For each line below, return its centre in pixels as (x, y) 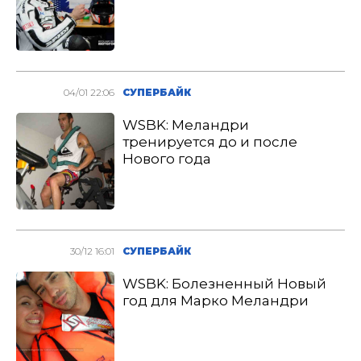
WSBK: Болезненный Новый (225, 284)
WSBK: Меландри (186, 125)
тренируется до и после (210, 142)
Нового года (167, 159)
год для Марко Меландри (216, 301)
